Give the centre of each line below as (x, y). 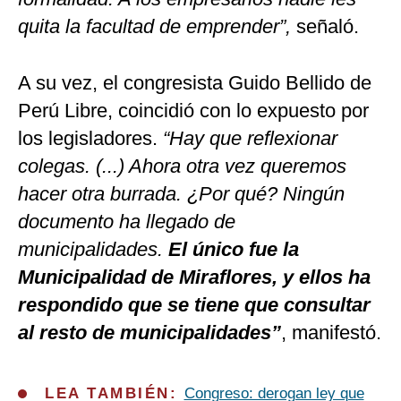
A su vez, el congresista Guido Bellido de (195, 83)
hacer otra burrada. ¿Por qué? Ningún (181, 194)
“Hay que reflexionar (250, 139)
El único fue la (234, 250)
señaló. (325, 27)
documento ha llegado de (127, 222)
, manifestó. (331, 333)
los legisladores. (90, 139)
